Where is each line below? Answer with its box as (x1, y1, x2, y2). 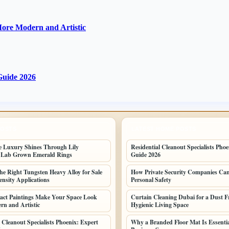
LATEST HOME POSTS (131, 125, 196, 132)
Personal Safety (130, 175, 171, 184)
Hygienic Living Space (130, 200, 189, 209)
